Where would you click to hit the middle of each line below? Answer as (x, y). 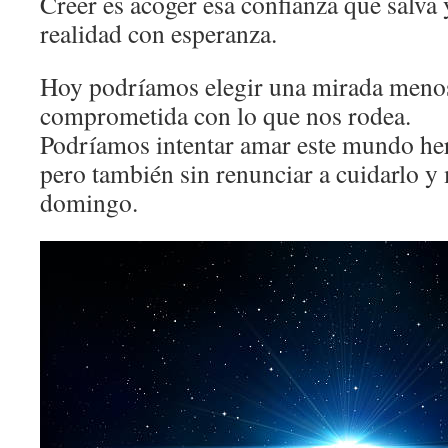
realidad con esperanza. (158, 33)
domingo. (89, 202)
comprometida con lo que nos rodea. (225, 115)
